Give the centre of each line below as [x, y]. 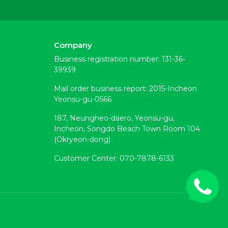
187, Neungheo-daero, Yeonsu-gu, [114, 118]
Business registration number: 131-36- [119, 59]
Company [73, 45]
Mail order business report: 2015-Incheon [125, 89]
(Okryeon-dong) [82, 139]
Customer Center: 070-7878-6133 [114, 158]
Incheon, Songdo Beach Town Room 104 [127, 129]
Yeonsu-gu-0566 [82, 99]
